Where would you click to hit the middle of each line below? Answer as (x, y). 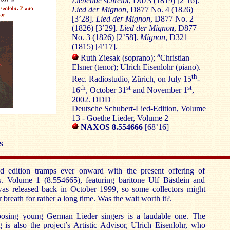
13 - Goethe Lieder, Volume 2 (120, 118)
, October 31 (106, 90)
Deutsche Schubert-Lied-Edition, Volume (139, 108)
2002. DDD (91, 99)
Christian (175, 58)
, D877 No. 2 (172, 18)
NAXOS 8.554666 (110, 127)
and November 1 (159, 90)
